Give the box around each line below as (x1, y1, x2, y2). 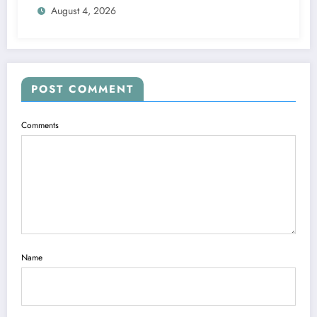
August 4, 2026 (51, 4, 116, 18)
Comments (21, 119, 59, 132)
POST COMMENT (31, 81, 134, 98)
